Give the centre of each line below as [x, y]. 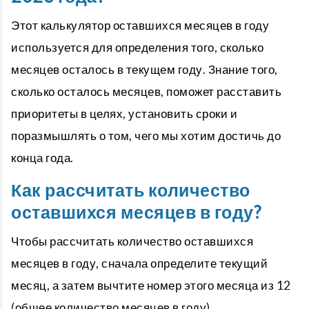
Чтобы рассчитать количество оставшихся [132, 241]
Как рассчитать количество [131, 190]
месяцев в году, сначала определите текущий [139, 263]
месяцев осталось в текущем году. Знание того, [144, 69]
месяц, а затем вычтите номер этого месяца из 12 [151, 285]
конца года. [42, 158]
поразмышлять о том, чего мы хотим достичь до [146, 136]
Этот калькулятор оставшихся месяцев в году [140, 25]
